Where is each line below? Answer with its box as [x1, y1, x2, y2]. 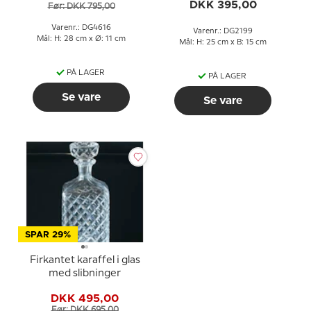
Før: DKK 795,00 [47, 3, 115, 10]
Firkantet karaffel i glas [29, 255, 140, 265]
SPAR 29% [25, 230, 71, 239]
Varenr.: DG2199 [193, 28, 253, 35]
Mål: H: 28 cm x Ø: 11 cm [37, 35, 126, 42]
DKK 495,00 [51, 292, 119, 304]
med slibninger [49, 269, 121, 278]
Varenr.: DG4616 [51, 24, 111, 31]
